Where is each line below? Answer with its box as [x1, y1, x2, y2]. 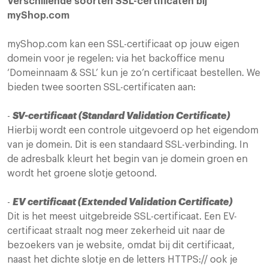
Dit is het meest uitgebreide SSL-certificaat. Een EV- [7, 212, 237, 222]
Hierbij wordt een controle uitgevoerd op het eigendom [7, 126, 258, 136]
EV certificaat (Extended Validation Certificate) [13, 197, 233, 208]
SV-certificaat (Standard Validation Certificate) [13, 111, 230, 121]
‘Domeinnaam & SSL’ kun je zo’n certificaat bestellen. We [7, 68, 260, 78]
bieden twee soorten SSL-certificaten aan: [7, 83, 196, 93]
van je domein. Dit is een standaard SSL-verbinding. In [7, 140, 248, 150]
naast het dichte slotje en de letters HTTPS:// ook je [7, 255, 237, 265]
